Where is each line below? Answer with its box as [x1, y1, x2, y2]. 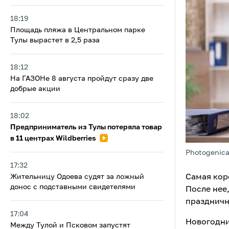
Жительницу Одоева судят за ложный [10, 173, 144, 180]
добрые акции [10, 85, 60, 93]
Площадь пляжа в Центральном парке [10, 27, 145, 34]
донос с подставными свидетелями [10, 184, 135, 191]
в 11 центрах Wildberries [10, 135, 98, 142]
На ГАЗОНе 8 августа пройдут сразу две [10, 75, 153, 82]
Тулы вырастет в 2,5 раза [10, 37, 100, 44]
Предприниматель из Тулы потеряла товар [10, 124, 162, 131]
